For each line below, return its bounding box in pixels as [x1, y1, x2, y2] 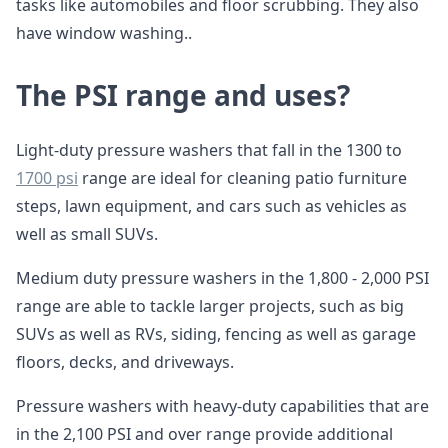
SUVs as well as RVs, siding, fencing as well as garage [16, 323, 416, 345]
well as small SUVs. [16, 223, 158, 245]
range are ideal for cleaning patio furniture [78, 167, 407, 189]
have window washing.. [16, 22, 192, 44]
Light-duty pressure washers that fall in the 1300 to [16, 139, 402, 161]
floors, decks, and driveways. [16, 351, 234, 373]
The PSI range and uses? [16, 76, 350, 114]
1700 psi [16, 167, 78, 189]
